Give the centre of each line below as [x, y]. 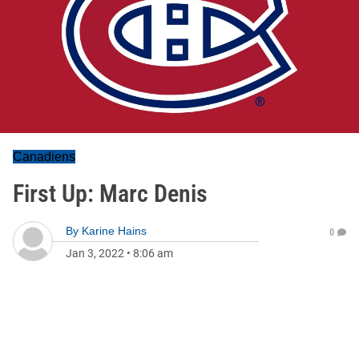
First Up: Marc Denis [110, 194]
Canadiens [44, 157]
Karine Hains [114, 231]
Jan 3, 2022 [95, 253]
